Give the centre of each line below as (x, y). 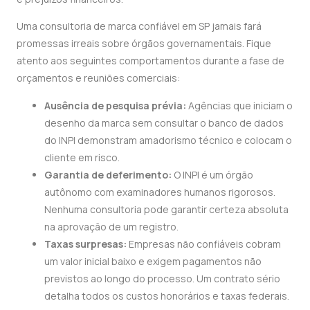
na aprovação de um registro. (111, 226)
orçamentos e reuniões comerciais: (98, 78)
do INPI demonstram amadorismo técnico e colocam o (168, 140)
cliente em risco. (82, 157)
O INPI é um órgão (212, 174)
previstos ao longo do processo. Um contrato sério (162, 278)
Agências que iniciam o (239, 105)
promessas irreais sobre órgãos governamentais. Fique (144, 44)
